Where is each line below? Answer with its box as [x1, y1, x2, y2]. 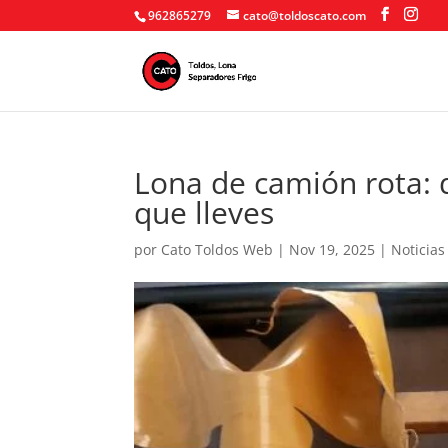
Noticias [391, 240, 446, 259]
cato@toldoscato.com [243, 7, 367, 24]
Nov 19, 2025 [289, 240, 376, 259]
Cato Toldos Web [161, 240, 274, 259]
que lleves [134, 192, 275, 233]
